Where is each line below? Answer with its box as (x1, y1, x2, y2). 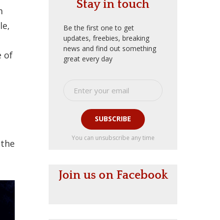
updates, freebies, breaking (63, 33, 149, 43)
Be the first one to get (63, 23, 134, 32)
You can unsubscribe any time (71, 133, 155, 142)
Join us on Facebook (58, 168, 168, 182)
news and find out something (63, 43, 156, 53)
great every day (63, 54, 112, 63)
